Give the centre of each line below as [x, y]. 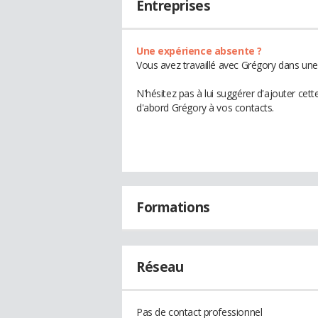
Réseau [160, 267]
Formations [173, 207]
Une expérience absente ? [199, 51]
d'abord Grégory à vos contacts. [205, 108]
